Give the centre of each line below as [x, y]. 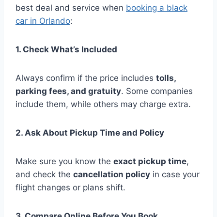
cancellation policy [112, 175]
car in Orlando [43, 21]
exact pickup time [150, 162]
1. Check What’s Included [66, 50]
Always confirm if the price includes [86, 78]
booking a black [157, 8]
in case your [175, 175]
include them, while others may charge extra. [103, 104]
